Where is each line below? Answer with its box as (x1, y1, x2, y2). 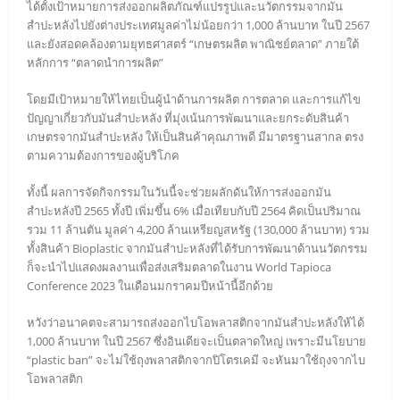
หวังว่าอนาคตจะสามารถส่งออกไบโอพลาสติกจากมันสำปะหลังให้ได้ (27, 314, 364, 331)
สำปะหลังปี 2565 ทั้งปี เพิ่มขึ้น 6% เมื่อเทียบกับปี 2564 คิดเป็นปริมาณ (27, 203, 361, 220)
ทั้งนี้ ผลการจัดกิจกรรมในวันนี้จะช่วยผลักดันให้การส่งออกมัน (27, 184, 331, 201)
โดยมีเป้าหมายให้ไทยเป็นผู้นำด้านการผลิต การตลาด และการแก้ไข (27, 91, 361, 108)
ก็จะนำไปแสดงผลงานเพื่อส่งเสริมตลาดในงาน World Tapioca (27, 259, 331, 276)
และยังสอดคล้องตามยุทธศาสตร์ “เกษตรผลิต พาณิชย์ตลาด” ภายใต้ (27, 36, 359, 53)
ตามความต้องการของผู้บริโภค (27, 147, 179, 164)
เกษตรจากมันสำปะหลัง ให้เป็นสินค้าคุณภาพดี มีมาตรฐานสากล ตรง (27, 129, 363, 146)
